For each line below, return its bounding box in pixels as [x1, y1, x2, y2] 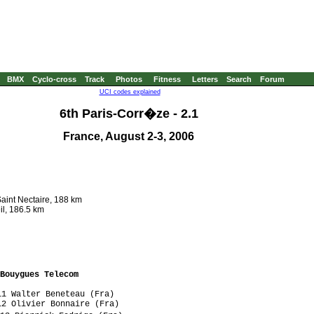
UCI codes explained [99, 88, 161, 95]
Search [226, 75, 252, 83]
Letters [192, 75, 218, 83]
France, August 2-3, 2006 [63, 130, 194, 143]
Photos [116, 75, 142, 83]
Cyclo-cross [32, 75, 76, 83]
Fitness [153, 75, 181, 83]
